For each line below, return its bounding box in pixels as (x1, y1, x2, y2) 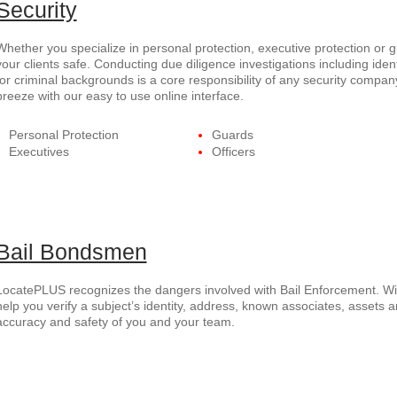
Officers (211, 144, 255, 159)
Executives (8, 144, 69, 159)
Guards (211, 128, 253, 142)
